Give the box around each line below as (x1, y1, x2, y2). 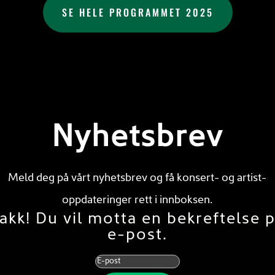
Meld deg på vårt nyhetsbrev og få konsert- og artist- (8, 172, 267, 184)
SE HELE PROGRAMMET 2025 (61, 4, 214, 20)
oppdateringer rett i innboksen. (62, 195, 213, 206)
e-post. (107, 227, 168, 244)
